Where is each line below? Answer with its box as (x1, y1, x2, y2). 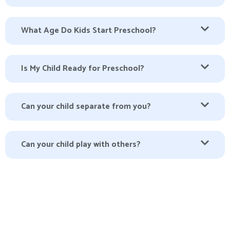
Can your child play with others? (21, 138, 141, 152)
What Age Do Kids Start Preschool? (21, 24, 156, 38)
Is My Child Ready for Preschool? (21, 62, 144, 76)
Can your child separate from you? (21, 100, 151, 114)
